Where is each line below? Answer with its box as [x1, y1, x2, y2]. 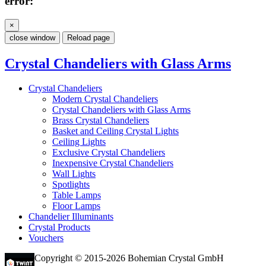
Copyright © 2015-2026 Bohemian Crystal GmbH [34, 253, 224, 264]
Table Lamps [52, 190, 101, 201]
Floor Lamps [52, 201, 100, 211]
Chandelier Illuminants [28, 211, 113, 222]
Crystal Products [28, 222, 90, 233]
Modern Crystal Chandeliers [52, 94, 158, 104]
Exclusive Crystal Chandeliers [52, 147, 165, 158]
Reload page [67, 33, 110, 42]
